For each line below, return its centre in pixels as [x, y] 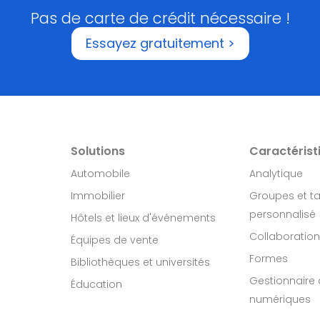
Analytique [276, 174]
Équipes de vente [115, 240]
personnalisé [282, 215]
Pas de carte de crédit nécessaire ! [160, 19]
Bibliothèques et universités [140, 262]
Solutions [98, 151]
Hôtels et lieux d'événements [143, 218]
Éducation [96, 285]
